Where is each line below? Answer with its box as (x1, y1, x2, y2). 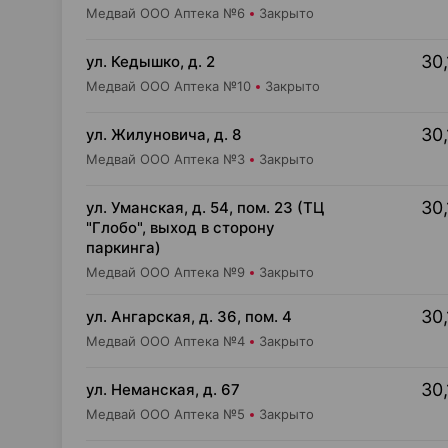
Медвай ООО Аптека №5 (86, 406, 245, 422)
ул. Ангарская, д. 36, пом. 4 (86, 307, 292, 326)
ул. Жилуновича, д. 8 (86, 125, 241, 144)
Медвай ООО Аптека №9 (86, 264, 245, 280)
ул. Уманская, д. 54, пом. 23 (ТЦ (86, 198, 324, 217)
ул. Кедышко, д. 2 (86, 52, 215, 71)
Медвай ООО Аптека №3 (86, 151, 245, 167)
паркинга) (86, 238, 161, 257)
